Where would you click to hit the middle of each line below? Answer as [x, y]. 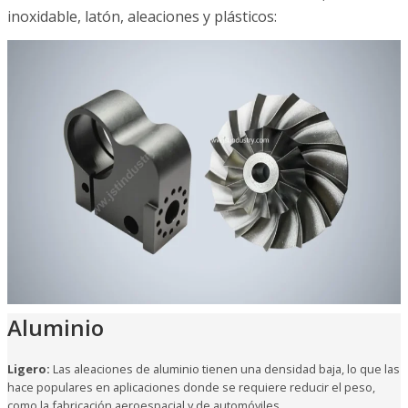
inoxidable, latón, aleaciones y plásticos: [142, 16]
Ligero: [29, 368]
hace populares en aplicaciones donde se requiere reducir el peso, [191, 387]
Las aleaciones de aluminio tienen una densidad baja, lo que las [225, 368]
